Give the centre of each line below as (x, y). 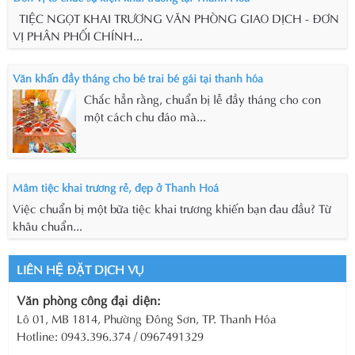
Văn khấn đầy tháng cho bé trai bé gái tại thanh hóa (138, 78)
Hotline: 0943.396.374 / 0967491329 (110, 336)
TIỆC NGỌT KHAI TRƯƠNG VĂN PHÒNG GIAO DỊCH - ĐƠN (176, 18)
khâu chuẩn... (48, 225)
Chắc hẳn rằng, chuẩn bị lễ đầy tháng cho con (202, 99)
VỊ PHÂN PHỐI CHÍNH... (78, 35)
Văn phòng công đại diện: (89, 300)
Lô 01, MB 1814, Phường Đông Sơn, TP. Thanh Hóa (147, 318)
